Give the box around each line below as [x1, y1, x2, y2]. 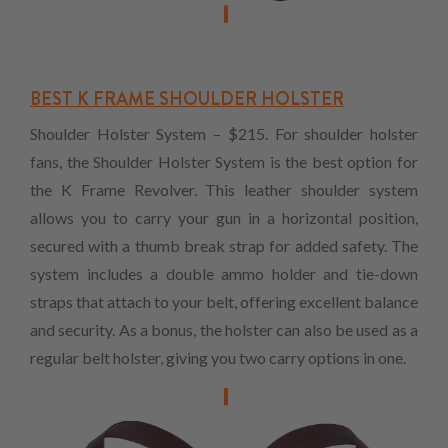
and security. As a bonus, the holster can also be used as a [30, 319, 418, 339]
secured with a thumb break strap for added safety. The [30, 235, 418, 255]
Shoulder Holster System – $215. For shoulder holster [30, 123, 418, 143]
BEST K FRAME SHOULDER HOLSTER [30, 85, 344, 112]
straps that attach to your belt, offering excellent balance [30, 291, 418, 311]
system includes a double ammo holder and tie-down [30, 263, 418, 283]
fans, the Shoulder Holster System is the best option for [30, 151, 418, 171]
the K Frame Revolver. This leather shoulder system [30, 179, 418, 199]
